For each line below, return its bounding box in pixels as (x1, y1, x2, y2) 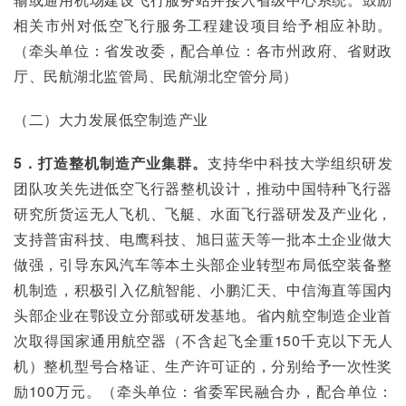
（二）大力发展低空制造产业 (14, 109, 208, 130)
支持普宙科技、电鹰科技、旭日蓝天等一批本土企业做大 (14, 228, 392, 249)
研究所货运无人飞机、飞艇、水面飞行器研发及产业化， (14, 203, 392, 224)
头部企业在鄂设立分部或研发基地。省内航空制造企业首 (14, 304, 392, 325)
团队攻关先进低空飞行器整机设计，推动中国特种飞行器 (14, 178, 392, 198)
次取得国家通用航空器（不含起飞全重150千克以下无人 (14, 330, 392, 351)
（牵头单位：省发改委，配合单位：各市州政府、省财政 (14, 40, 392, 61)
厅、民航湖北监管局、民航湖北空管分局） (14, 65, 298, 86)
